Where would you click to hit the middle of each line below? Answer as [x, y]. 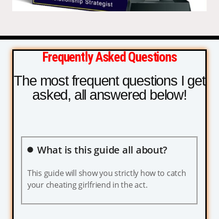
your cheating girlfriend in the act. [88, 185]
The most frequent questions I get [109, 80]
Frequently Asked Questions [109, 57]
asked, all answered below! [109, 95]
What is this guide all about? [102, 150]
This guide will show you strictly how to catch [107, 173]
